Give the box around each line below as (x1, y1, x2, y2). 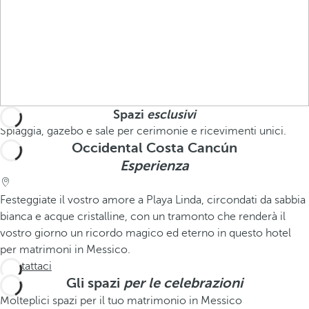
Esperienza (120, 158, 189, 174)
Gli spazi (66, 275, 120, 291)
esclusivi (147, 108, 196, 121)
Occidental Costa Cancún (72, 140, 237, 156)
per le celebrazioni (120, 275, 243, 291)
